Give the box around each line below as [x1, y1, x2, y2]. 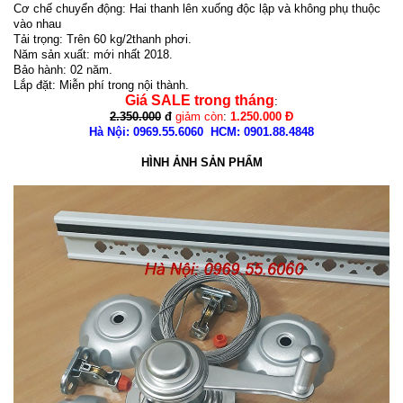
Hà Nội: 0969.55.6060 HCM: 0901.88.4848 [89, 124, 314, 139]
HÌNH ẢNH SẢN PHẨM [140, 155, 263, 169]
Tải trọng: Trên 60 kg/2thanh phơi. [13, 31, 192, 46]
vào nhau [13, 16, 61, 31]
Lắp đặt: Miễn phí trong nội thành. [13, 77, 189, 92]
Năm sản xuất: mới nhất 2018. [13, 47, 173, 61]
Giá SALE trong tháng [125, 92, 274, 108]
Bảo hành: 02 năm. [13, 62, 112, 76]
